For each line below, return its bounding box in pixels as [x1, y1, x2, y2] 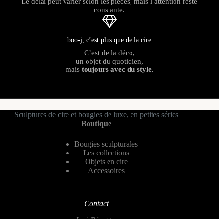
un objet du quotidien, [75, 57, 143, 65]
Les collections [83, 149, 130, 157]
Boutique [81, 119, 112, 128]
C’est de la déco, [84, 49, 135, 57]
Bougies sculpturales [74, 140, 138, 148]
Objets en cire [85, 157, 128, 166]
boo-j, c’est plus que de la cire [67, 36, 152, 44]
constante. [94, 6, 125, 14]
